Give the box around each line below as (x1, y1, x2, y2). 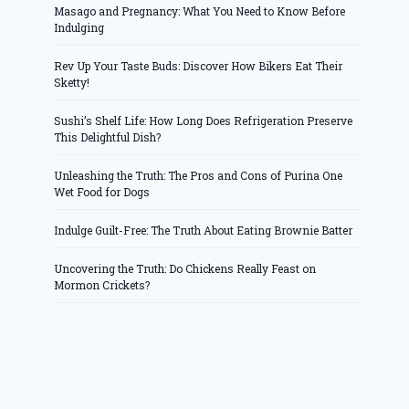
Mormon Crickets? (54, 278, 151, 293)
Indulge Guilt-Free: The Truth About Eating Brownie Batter (54, 223, 353, 238)
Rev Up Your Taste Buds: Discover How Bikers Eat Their (54, 58, 343, 74)
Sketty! (54, 75, 90, 90)
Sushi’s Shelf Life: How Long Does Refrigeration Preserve (54, 113, 353, 129)
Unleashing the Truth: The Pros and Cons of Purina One (54, 168, 343, 184)
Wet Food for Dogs (54, 184, 151, 200)
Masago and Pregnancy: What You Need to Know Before (54, 4, 346, 19)
